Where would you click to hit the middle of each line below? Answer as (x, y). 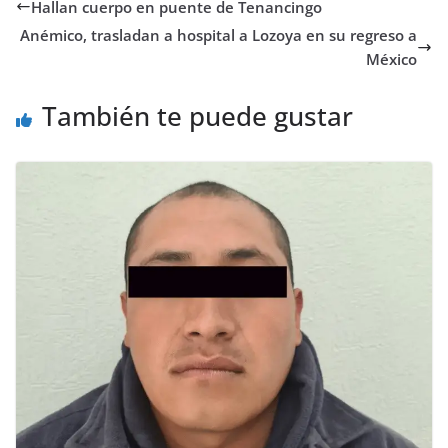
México (391, 59)
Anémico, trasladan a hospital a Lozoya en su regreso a (218, 35)
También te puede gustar (197, 116)
